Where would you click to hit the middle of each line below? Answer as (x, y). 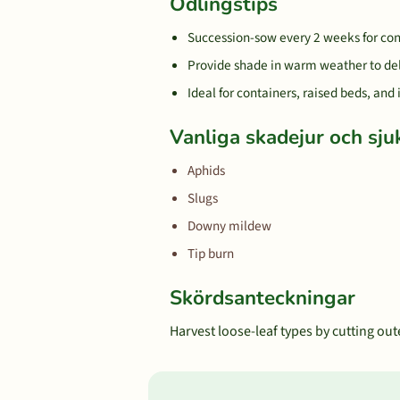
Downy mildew (229, 226)
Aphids (206, 171)
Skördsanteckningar (262, 298)
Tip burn (211, 254)
